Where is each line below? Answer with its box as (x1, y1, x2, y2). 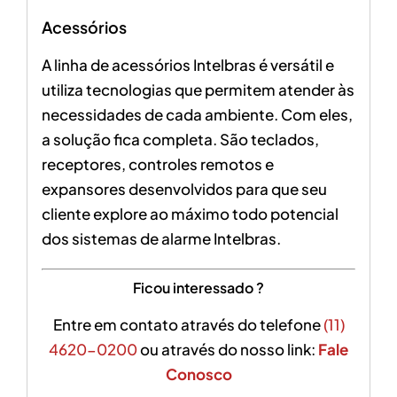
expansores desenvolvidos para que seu (41, 178, 327, 198)
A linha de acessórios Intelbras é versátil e (41, 54, 334, 74)
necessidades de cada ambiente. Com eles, (41, 104, 353, 124)
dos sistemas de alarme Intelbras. (41, 228, 281, 248)
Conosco (165, 364, 232, 385)
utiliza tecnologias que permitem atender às (41, 79, 354, 99)
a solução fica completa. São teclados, (41, 128, 319, 149)
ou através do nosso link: (140, 339, 318, 360)
